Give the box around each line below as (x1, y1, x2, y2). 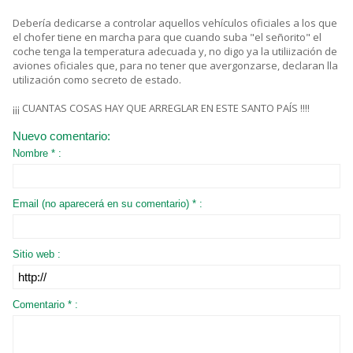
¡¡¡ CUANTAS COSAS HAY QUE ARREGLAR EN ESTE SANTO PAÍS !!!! (13, 101, 310, 116)
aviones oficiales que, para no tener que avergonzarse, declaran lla (13, 58, 338, 73)
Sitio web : (13, 248, 61, 261)
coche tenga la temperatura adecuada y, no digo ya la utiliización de (13, 44, 337, 59)
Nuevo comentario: (13, 129, 110, 143)
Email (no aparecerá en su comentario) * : (13, 198, 203, 210)
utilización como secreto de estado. (13, 72, 181, 87)
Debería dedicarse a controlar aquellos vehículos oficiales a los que (13, 16, 337, 31)
